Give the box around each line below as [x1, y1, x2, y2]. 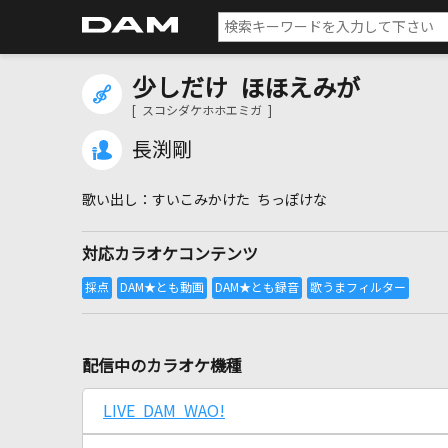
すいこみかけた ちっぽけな [152, 193, 327, 207]
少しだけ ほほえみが [132, 76, 360, 100]
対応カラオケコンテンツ [82, 246, 258, 262]
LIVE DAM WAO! [103, 403, 225, 419]
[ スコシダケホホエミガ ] [132, 105, 272, 117]
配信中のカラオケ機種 [82, 358, 242, 374]
